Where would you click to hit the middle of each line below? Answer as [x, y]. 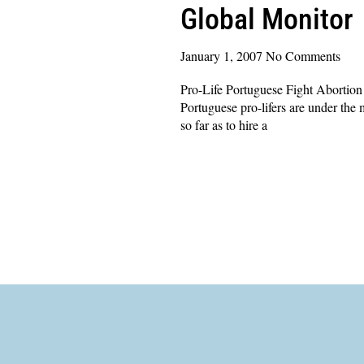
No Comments [303, 55]
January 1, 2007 [223, 55]
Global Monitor [266, 19]
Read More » [214, 156]
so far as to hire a [224, 124]
